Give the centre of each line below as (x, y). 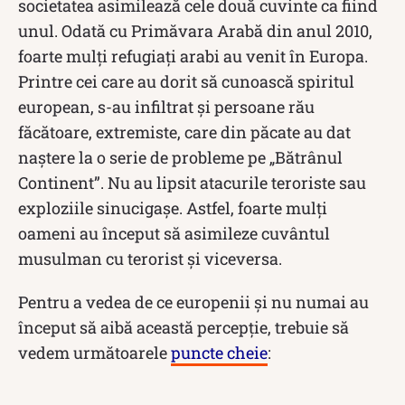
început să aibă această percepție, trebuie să (184, 328)
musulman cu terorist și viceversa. (150, 259)
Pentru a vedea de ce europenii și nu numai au (193, 302)
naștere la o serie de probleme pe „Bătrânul (180, 158)
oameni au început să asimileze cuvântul (174, 234)
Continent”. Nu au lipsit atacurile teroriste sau (192, 183)
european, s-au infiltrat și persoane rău (166, 107)
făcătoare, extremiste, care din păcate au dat (184, 132)
